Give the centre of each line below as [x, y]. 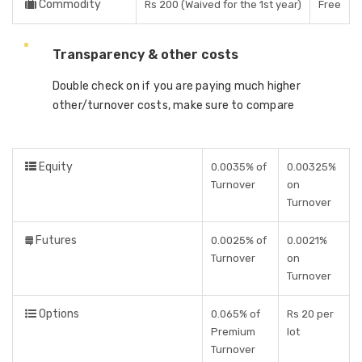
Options [58, 314]
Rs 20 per [310, 314]
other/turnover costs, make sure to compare [173, 105]
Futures [55, 240]
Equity [55, 167]
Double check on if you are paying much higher [176, 86]
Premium [233, 332]
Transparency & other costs [145, 55]
